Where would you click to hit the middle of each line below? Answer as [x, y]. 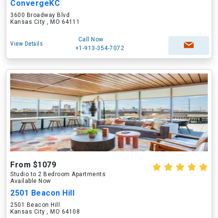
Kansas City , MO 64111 [45, 22]
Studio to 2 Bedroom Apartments [58, 174]
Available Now [31, 181]
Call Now [91, 39]
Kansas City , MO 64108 [45, 212]
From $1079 [33, 165]
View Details [27, 44]
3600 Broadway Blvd [40, 15]
